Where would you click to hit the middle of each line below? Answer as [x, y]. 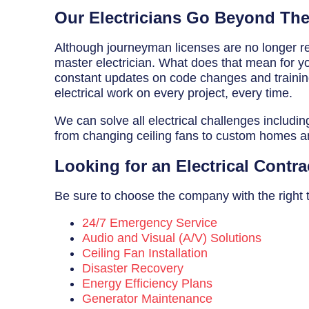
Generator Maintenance [148, 299]
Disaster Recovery [133, 269]
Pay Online [37, 125]
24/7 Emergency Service [150, 223]
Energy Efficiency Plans [148, 284]
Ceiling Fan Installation [145, 253]
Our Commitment [54, 96]
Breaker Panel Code [63, 9]
